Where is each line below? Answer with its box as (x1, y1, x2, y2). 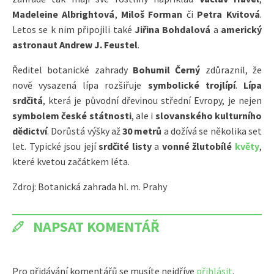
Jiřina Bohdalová (134, 23, 211, 35)
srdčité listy (98, 139, 152, 152)
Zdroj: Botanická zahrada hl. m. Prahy (12, 180, 167, 193)
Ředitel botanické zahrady (12, 63, 133, 76)
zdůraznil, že (200, 63, 262, 76)
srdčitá (12, 94, 43, 106)
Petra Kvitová (197, 7, 260, 20)
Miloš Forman (121, 7, 183, 20)
